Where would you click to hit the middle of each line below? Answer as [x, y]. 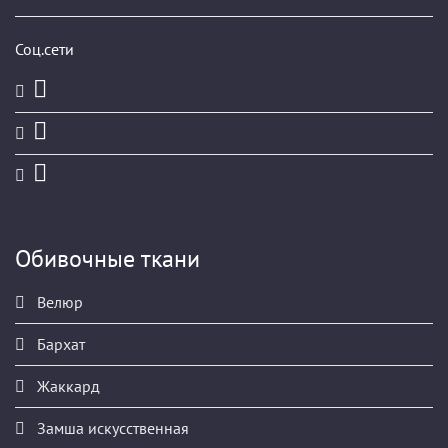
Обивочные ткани [107, 258]
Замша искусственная [111, 427]
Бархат [59, 343]
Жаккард [66, 385]
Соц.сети [44, 48]
